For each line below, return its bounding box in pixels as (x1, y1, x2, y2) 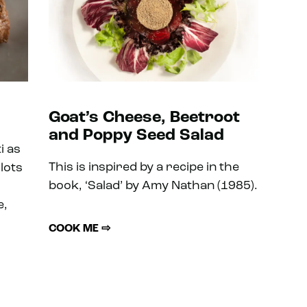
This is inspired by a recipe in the (48, 160, 239, 174)
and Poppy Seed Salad (48, 127, 224, 144)
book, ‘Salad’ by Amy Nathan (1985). (48, 179, 258, 193)
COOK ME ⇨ (48, 223, 110, 234)
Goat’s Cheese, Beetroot (48, 109, 240, 126)
